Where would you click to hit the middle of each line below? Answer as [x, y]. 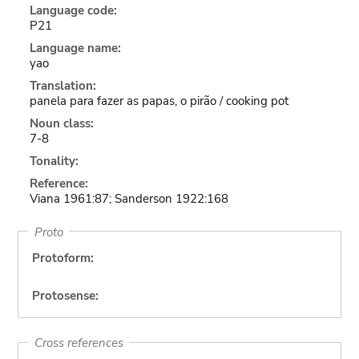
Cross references [79, 343]
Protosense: [65, 296]
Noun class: [61, 123]
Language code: [73, 10]
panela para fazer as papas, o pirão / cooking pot [159, 101]
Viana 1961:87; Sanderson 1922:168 [129, 199]
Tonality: [54, 161]
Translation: [63, 86]
